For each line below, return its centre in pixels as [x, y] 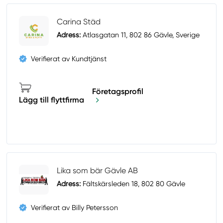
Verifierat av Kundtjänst [69, 59]
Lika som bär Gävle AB [98, 171]
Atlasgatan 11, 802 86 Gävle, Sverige [140, 35]
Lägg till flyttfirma [52, 100]
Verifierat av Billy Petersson [75, 208]
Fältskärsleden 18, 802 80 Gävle [133, 184]
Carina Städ [79, 22]
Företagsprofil [118, 91]
